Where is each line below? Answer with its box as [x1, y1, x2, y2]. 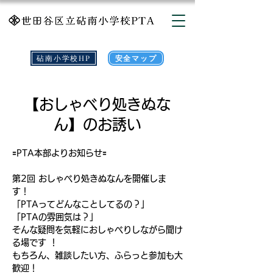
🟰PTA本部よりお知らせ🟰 [12, 149, 107, 157]
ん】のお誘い [54, 117, 141, 132]
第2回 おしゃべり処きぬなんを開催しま [12, 174, 166, 183]
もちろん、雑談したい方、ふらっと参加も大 [12, 251, 183, 260]
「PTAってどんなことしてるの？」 [12, 200, 149, 208]
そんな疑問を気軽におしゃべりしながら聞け [12, 225, 183, 234]
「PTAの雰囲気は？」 [12, 213, 98, 221]
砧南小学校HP [37, 52, 91, 63]
